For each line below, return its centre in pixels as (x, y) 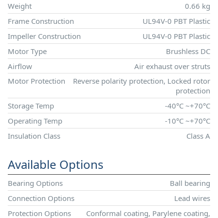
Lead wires (192, 198)
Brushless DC (188, 51)
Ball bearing (190, 183)
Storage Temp (31, 106)
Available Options (56, 164)
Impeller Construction (44, 36)
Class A (198, 136)
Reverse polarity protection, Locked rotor (142, 81)
